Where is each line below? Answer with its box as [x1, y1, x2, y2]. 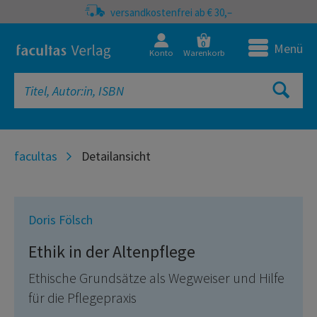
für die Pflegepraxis [28, 289, 137, 306]
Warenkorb [183, 47, 225, 58]
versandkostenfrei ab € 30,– [108, 6, 232, 19]
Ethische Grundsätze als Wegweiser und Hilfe [28, 269, 284, 287]
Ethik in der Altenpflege [28, 241, 195, 263]
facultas [14, 148, 57, 164]
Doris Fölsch [28, 212, 93, 228]
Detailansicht [81, 148, 151, 164]
